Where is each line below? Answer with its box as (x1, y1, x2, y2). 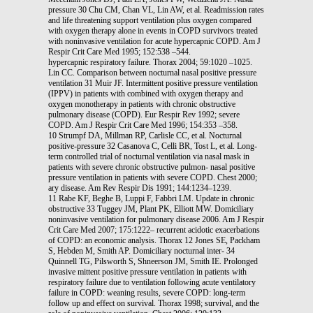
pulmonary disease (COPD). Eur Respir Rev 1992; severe (48, 109, 240, 119)
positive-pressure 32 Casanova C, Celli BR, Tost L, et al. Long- (48, 140, 257, 151)
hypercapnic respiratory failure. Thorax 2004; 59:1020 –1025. (48, 57, 252, 67)
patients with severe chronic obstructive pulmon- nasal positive (48, 161, 255, 172)
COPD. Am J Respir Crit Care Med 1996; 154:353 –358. (48, 119, 238, 130)
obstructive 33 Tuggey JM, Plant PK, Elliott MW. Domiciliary (48, 203, 254, 214)
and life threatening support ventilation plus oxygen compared (48, 15, 252, 25)
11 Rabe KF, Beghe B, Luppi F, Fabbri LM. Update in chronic (48, 193, 254, 203)
